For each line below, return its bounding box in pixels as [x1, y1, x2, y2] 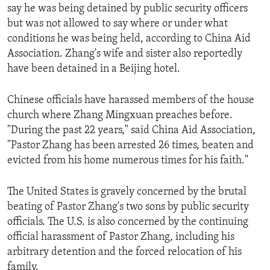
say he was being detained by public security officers [7, 3, 248, 15]
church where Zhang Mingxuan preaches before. [7, 110, 233, 122]
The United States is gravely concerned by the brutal [7, 186, 246, 198]
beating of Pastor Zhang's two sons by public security [7, 201, 249, 213]
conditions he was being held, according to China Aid [7, 33, 251, 45]
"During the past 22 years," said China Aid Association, [7, 125, 256, 137]
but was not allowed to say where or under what [7, 18, 228, 30]
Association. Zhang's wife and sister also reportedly [7, 48, 242, 60]
